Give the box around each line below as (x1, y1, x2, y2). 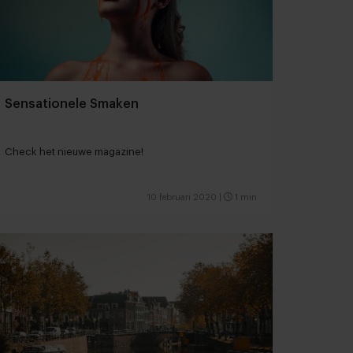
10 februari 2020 (147, 192, 217, 202)
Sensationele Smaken (5, 97, 139, 110)
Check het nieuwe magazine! (5, 146, 143, 157)
